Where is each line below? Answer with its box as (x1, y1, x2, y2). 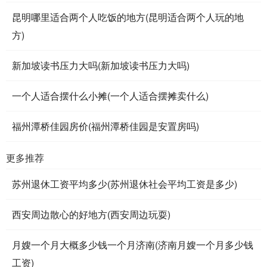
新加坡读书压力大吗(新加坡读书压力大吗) (12, 58, 190, 72)
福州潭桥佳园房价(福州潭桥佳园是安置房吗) (12, 119, 199, 133)
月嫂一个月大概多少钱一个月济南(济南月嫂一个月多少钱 (12, 238, 253, 252)
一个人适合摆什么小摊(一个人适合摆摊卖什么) (12, 89, 209, 103)
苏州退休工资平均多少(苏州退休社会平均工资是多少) (12, 177, 237, 191)
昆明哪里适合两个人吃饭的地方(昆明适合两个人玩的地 (12, 10, 244, 24)
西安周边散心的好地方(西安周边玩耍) (12, 207, 170, 221)
